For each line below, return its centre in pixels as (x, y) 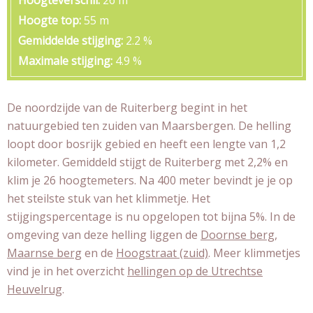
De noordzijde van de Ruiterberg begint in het (127, 108)
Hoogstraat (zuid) (162, 253)
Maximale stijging (64, 61)
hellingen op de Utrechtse (195, 271)
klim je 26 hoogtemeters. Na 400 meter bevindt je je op (150, 181)
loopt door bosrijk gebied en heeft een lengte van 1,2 (146, 144)
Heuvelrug (35, 290)
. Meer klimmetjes (254, 253)
